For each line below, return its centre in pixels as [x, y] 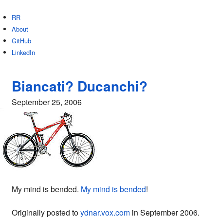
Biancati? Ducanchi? [80, 86]
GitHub [21, 41]
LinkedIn [23, 52]
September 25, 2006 [47, 102]
